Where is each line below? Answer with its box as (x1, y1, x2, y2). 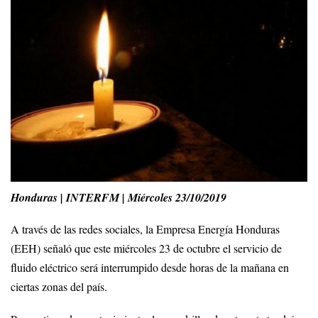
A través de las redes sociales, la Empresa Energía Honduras (11, 221, 280, 238)
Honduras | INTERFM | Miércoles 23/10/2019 (11, 189, 226, 205)
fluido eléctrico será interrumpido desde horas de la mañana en (11, 260, 289, 276)
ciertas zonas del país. (11, 279, 107, 295)
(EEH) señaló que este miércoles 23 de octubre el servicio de (11, 241, 282, 257)
